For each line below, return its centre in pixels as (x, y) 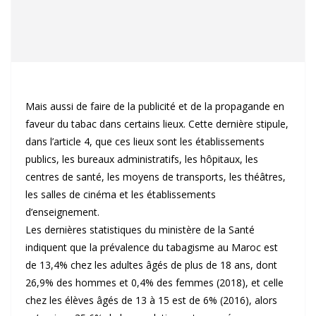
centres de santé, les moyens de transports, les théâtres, (156, 177)
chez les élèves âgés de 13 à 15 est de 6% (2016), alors (151, 300)
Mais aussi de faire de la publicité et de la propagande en (155, 106)
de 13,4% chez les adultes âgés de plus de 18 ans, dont (151, 265)
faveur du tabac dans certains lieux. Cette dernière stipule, (157, 124)
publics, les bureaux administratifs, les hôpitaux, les (142, 159)
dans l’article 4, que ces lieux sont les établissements (145, 141)
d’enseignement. (62, 212)
